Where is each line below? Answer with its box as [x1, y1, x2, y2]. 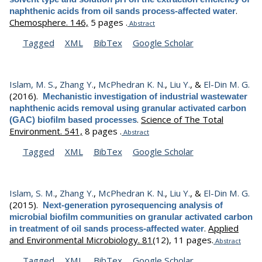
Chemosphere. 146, [9, 16, 88, 28]
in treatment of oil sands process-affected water [9, 223, 204, 234]
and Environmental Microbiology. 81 [9, 234, 153, 246]
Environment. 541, [9, 125, 82, 137]
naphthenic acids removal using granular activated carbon [9, 102, 246, 113]
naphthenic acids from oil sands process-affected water [9, 5, 236, 16]
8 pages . [82, 125, 122, 137]
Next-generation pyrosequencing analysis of [43, 200, 223, 211]
